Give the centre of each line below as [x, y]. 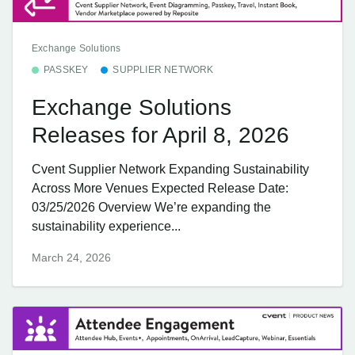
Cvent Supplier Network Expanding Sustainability [170, 170]
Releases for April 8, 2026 [160, 135]
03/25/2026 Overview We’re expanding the [151, 208]
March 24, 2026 [71, 257]
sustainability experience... [106, 227]
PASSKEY [66, 69]
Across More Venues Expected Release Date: [160, 189]
